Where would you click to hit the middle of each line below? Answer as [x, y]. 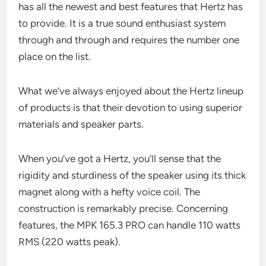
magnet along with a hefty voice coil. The [110, 191]
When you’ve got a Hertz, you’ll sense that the [120, 158]
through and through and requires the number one [129, 39]
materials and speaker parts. [81, 124]
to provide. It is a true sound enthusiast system [122, 23]
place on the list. [55, 56]
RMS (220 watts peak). [70, 241]
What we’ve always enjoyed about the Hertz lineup [131, 91]
